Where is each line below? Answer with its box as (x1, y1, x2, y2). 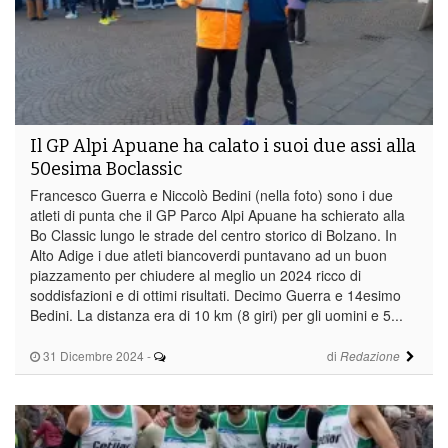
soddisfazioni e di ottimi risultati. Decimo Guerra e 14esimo (30, 284, 401, 305)
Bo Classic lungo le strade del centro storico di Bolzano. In (30, 224, 397, 245)
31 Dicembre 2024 (40, 346, 144, 364)
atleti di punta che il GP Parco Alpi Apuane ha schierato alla (30, 204, 405, 225)
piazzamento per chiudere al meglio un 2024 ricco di (30, 264, 361, 285)
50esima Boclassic (30, 157, 182, 180)
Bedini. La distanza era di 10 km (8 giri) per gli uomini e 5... (30, 304, 403, 325)
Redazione (339, 347, 400, 364)
